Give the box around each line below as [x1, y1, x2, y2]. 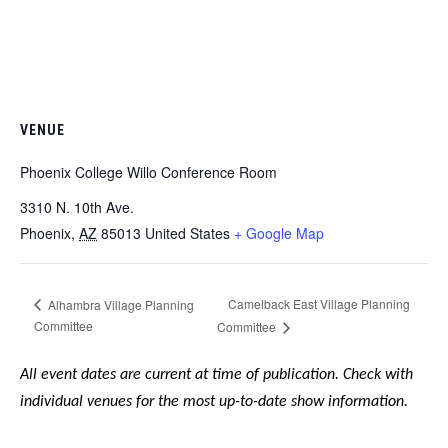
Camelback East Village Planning [227, 294, 410, 312]
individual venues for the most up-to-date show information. [20, 393, 412, 410]
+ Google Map [234, 222, 324, 243]
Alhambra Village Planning [44, 295, 194, 313]
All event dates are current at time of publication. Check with [20, 366, 413, 383]
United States [145, 222, 230, 243]
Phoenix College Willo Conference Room [20, 161, 277, 182]
